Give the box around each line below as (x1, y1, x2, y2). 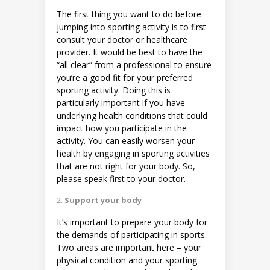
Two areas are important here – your (57, 241, 201, 253)
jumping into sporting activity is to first (57, 20, 206, 33)
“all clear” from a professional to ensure (57, 58, 212, 71)
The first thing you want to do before (57, 8, 201, 20)
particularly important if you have (57, 96, 185, 108)
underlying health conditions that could (57, 109, 207, 121)
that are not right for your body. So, (57, 160, 195, 172)
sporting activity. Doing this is (57, 84, 171, 96)
